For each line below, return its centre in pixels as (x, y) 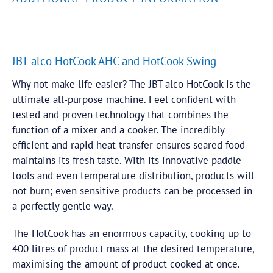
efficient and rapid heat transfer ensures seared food (129, 145)
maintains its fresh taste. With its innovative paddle (127, 160)
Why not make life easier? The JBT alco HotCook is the (132, 84)
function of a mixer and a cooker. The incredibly (118, 130)
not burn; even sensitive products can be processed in (132, 191)
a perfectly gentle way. (63, 206)
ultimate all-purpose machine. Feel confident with (124, 99)
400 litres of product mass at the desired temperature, (133, 249)
